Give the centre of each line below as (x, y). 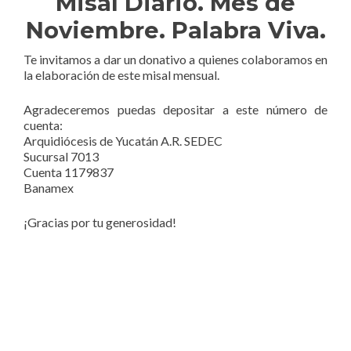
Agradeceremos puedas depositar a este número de (175, 109)
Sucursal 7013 (61, 156)
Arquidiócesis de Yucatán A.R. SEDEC (123, 140)
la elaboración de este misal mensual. (121, 74)
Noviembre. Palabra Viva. (175, 30)
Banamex (49, 187)
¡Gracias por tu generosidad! (100, 222)
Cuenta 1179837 (69, 172)
